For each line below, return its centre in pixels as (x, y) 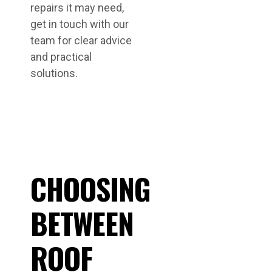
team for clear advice (81, 40)
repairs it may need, (77, 8)
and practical (61, 57)
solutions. (54, 73)
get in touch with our (80, 24)
